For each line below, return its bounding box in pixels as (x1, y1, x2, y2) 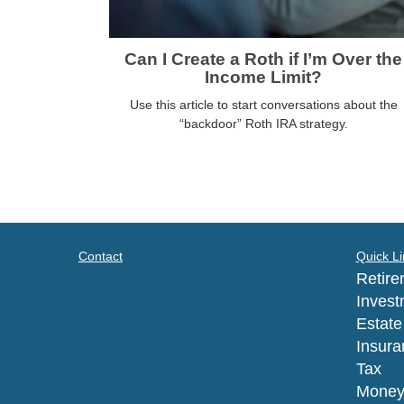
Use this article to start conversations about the (129, 97, 398, 113)
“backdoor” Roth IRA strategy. (179, 116, 348, 132)
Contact (78, 249, 123, 264)
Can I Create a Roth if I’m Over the (124, 50, 402, 69)
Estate (355, 315, 402, 334)
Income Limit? (205, 68, 322, 87)
